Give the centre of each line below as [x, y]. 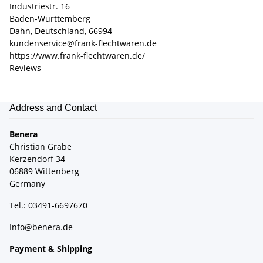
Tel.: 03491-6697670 [48, 205]
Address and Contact [53, 108]
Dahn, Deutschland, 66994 [61, 31]
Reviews [25, 68]
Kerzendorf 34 [37, 159]
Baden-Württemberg [50, 19]
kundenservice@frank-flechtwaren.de [83, 43]
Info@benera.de [41, 227]
